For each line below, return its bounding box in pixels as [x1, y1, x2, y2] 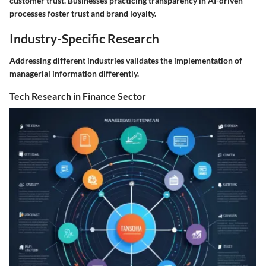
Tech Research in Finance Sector [9, 90, 146, 102]
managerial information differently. [9, 68, 139, 79]
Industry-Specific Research [9, 30, 159, 46]
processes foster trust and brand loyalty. [9, 8, 156, 18]
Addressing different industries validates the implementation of [9, 55, 242, 66]
